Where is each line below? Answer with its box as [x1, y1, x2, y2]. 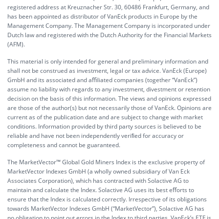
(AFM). [7, 40, 25, 48]
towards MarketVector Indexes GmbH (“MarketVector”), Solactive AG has [7, 204, 204, 213]
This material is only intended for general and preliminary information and [7, 57, 208, 66]
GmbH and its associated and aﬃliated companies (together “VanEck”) [7, 76, 197, 84]
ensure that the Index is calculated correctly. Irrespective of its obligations [7, 195, 207, 203]
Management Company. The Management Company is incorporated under [7, 22, 210, 30]
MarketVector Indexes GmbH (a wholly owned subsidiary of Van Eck [7, 167, 190, 175]
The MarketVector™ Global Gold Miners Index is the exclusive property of [7, 158, 205, 166]
